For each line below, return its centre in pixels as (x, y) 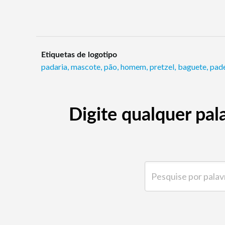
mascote (86, 67)
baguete (192, 67)
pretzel (162, 67)
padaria (54, 67)
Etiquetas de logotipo (79, 55)
